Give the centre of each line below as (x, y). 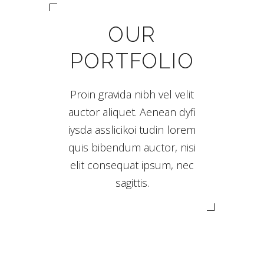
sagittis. (132, 183)
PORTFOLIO (132, 61)
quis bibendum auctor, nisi (132, 148)
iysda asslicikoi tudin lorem (132, 130)
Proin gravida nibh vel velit (132, 95)
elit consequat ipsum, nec (132, 165)
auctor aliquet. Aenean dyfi (132, 112)
